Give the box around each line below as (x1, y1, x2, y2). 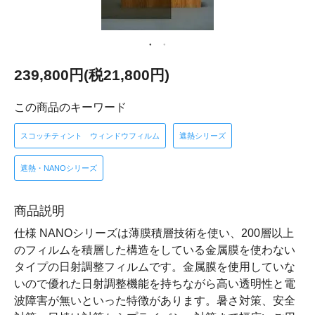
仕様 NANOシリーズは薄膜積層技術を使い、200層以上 (14, 227, 294, 239)
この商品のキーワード (14, 101, 127, 113)
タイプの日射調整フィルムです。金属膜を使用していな (14, 261, 295, 273)
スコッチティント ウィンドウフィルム (20, 131, 160, 140)
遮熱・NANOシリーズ (20, 164, 97, 172)
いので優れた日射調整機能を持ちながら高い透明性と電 (14, 278, 295, 290)
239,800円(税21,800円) (14, 67, 169, 83)
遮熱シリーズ (179, 131, 226, 140)
